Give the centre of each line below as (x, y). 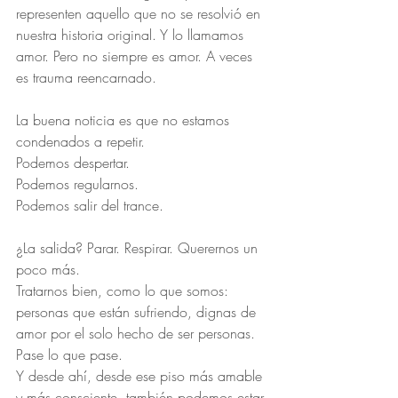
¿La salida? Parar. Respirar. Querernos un (139, 248)
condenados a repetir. (80, 141)
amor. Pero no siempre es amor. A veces (136, 56)
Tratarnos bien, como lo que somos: (124, 291)
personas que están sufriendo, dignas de (138, 312)
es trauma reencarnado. (86, 77)
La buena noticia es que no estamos (125, 120)
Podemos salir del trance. (90, 205)
